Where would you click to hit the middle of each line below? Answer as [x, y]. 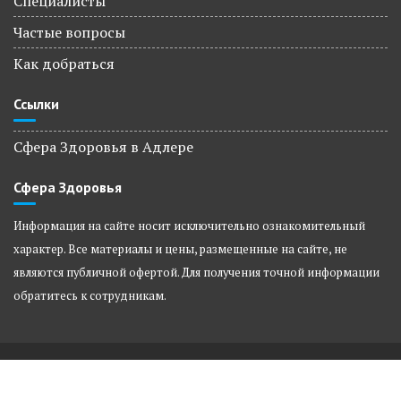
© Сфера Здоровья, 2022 [200, 371]
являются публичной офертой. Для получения [137, 273]
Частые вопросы [69, 32]
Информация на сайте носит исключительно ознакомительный [189, 226]
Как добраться [64, 64]
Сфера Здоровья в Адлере [103, 147]
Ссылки [36, 104]
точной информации [320, 273]
